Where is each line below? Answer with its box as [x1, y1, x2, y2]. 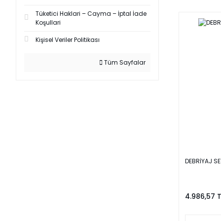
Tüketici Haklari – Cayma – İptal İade [36, 9, 147, 18]
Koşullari [36, 18, 61, 27]
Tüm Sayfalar [103, 58, 146, 67]
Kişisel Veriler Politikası [36, 36, 100, 44]
